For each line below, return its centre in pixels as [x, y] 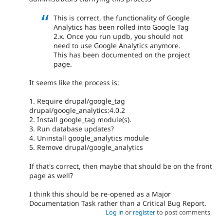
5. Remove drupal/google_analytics [86, 147]
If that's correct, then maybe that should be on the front [121, 166]
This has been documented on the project [122, 54]
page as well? [51, 175]
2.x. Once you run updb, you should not [118, 36]
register [144, 212]
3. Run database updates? [72, 129]
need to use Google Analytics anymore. [117, 45]
